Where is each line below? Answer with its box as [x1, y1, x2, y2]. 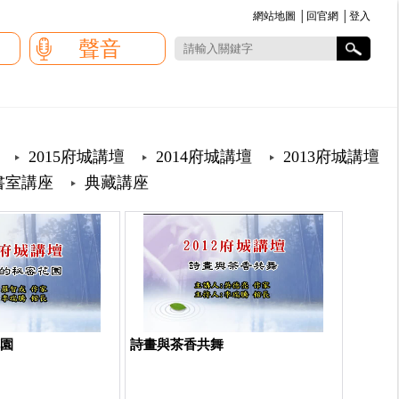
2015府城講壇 [28, 148, 125, 166]
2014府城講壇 [156, 148, 252, 166]
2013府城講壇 [283, 148, 379, 166]
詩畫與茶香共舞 [129, 338, 224, 352]
